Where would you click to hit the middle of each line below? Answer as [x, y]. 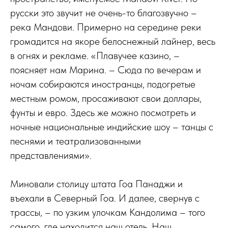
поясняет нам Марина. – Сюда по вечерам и [106, 70]
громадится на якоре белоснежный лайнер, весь [113, 41]
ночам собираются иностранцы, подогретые [103, 84]
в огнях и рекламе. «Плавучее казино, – [95, 55]
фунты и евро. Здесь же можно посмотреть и [103, 112]
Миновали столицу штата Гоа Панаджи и [96, 184]
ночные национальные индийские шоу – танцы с [112, 127]
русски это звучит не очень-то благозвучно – [104, 13]
